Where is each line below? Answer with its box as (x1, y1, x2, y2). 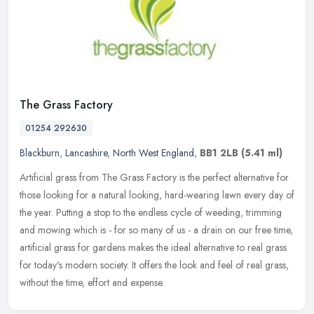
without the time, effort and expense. (20, 275, 164, 289)
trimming (246, 205, 282, 219)
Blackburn (20, 145, 60, 160)
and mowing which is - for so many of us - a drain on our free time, (20, 222, 293, 237)
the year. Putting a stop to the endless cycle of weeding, (20, 205, 243, 219)
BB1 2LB (200, 145, 238, 160)
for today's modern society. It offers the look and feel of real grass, (20, 257, 289, 272)
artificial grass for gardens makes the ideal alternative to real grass (20, 240, 287, 254)
